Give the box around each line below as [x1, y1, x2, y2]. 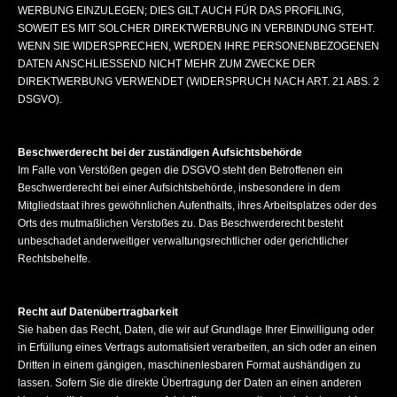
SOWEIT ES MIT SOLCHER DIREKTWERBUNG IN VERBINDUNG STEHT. [18, 22, 375, 35]
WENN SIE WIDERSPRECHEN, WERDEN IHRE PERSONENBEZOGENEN [18, 40, 379, 52]
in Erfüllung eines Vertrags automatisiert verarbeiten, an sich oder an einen [18, 341, 377, 354]
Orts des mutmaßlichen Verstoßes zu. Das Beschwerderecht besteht [18, 217, 343, 230]
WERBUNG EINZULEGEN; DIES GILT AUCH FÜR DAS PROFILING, [18, 4, 344, 17]
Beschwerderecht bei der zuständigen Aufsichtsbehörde [18, 146, 302, 159]
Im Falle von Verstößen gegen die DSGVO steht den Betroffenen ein [18, 164, 343, 176]
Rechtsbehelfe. [18, 253, 90, 265]
